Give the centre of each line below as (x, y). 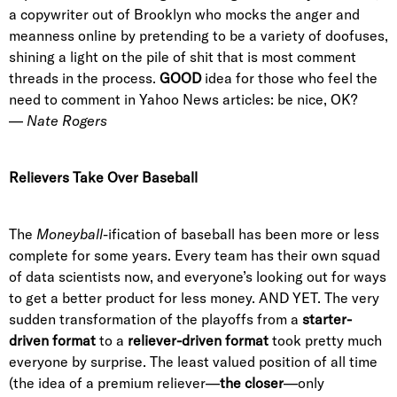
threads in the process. (84, 78)
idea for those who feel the (289, 78)
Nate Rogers (67, 121)
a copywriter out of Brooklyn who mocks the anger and (184, 14)
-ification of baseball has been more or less (241, 234)
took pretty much (325, 340)
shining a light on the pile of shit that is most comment (183, 57)
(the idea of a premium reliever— (114, 383)
